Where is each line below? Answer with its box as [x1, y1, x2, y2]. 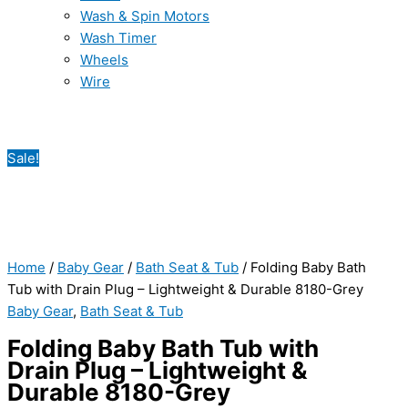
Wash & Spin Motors [80, 7, 209, 25]
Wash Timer [80, 29, 157, 46]
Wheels [80, 51, 128, 68]
